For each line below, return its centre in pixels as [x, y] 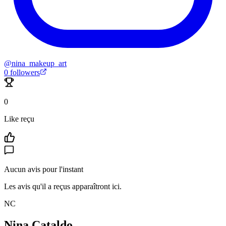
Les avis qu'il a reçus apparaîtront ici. [63, 187]
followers [24, 73]
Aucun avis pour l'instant [44, 169]
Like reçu [19, 119]
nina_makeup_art [39, 64]
